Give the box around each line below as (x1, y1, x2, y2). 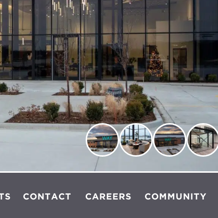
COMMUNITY (144, 193, 207, 201)
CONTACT (22, 193, 72, 201)
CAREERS (85, 193, 132, 201)
